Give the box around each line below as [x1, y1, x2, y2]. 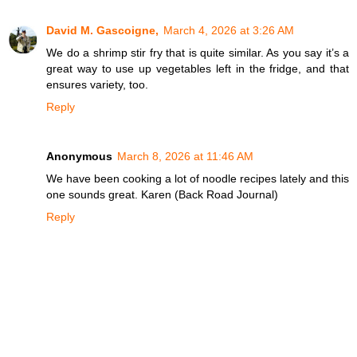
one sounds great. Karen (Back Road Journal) [46, 187, 278, 201]
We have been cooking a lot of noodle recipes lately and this [46, 171, 349, 185]
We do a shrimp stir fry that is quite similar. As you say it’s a [46, 45, 349, 59]
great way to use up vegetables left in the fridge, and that [46, 61, 349, 75]
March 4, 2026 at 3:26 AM [163, 23, 294, 37]
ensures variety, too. [46, 77, 148, 91]
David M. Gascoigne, [46, 23, 159, 37]
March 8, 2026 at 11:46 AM [117, 149, 253, 163]
